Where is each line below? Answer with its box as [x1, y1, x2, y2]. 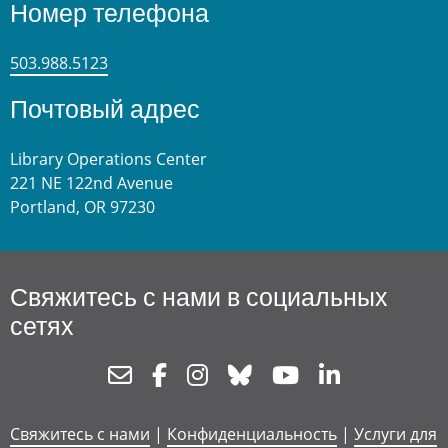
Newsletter [141, 363, 223, 386]
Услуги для [354, 423, 437, 446]
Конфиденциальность [167, 423, 337, 446]
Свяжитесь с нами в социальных [10, 281, 388, 312]
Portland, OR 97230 [10, 195, 155, 218]
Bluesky [261, 363, 318, 386]
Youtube [308, 363, 372, 386]
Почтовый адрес [10, 93, 200, 124]
